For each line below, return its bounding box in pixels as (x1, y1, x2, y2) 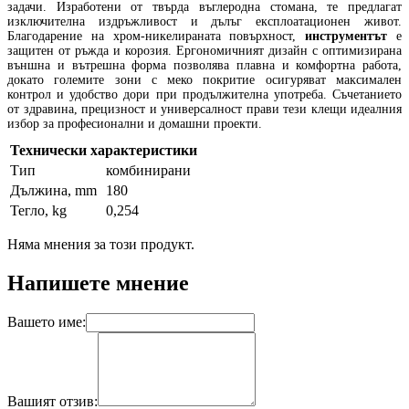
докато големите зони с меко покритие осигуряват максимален (7, 72, 402, 87)
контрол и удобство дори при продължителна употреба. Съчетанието (7, 87, 402, 101)
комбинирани (106, 162, 191, 178)
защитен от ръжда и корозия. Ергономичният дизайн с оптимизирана (7, 43, 402, 58)
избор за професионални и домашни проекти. (7, 116, 262, 131)
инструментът (305, 28, 388, 43)
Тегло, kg (10, 202, 67, 218)
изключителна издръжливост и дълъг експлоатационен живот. (7, 14, 402, 28)
